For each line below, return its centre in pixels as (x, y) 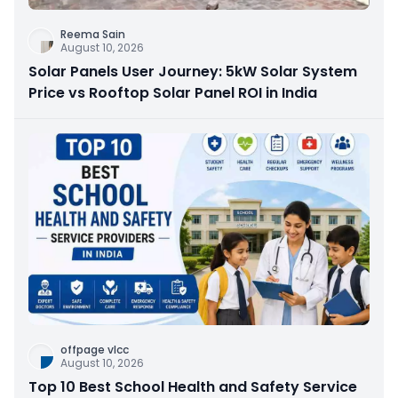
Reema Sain (93, 35)
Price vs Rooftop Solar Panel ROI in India (173, 93)
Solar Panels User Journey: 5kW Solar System (193, 72)
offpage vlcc (95, 350)
